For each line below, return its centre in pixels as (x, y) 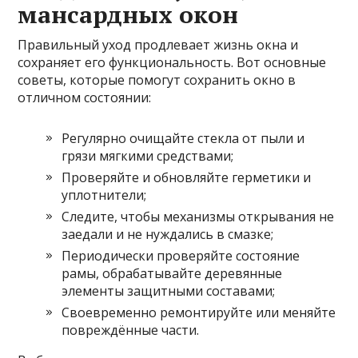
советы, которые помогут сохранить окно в (157, 80)
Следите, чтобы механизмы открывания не (198, 216)
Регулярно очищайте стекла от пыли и (183, 138)
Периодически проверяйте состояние (181, 255)
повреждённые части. (131, 330)
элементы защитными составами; (169, 290)
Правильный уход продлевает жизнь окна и (158, 44)
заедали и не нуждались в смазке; (168, 234)
